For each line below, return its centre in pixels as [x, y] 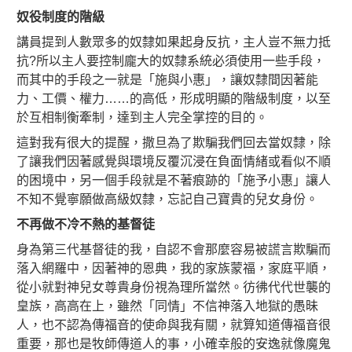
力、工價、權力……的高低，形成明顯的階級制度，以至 [174, 98]
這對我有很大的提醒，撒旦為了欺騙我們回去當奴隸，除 [174, 142]
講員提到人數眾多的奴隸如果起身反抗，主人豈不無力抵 [174, 42]
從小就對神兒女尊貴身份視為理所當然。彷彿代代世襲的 [174, 287]
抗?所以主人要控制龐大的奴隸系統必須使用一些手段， [171, 60]
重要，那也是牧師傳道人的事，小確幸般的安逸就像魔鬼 [174, 343]
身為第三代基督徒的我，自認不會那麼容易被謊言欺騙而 [174, 249]
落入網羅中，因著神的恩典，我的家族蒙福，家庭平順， [174, 268]
